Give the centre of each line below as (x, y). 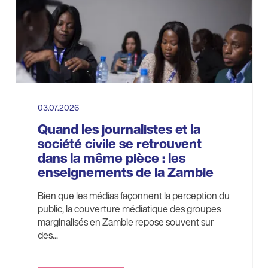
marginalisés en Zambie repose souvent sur (126, 222)
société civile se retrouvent (119, 144)
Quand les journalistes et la (119, 130)
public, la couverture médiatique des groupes (129, 209)
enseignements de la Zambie (125, 173)
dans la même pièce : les (111, 158)
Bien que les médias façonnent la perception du (133, 196)
